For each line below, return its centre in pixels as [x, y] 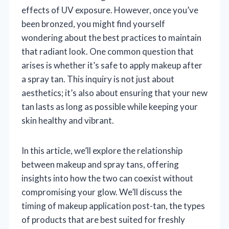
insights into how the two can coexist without [107, 178]
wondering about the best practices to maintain [111, 37]
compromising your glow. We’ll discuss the [102, 192]
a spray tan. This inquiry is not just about [98, 79]
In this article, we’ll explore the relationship [102, 150]
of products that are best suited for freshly [103, 219]
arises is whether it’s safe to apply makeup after [112, 65]
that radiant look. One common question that [108, 51]
